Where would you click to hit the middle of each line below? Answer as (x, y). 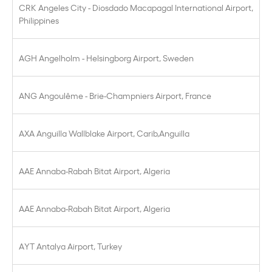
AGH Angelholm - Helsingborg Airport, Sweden (106, 57)
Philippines (39, 20)
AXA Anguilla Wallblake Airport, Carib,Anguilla (104, 133)
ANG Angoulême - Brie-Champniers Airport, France (115, 95)
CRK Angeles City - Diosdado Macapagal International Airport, (136, 7)
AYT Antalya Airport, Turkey (70, 246)
